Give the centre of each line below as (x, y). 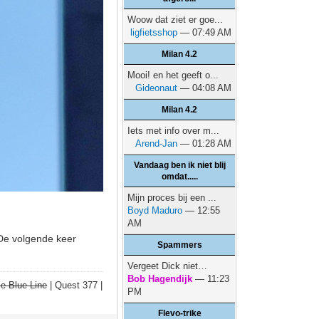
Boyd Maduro (155, 210)
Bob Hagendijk (160, 279)
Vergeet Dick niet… (168, 266)
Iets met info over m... (174, 131)
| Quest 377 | (75, 285)
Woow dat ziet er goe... (176, 20)
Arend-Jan (157, 143)
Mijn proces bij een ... (172, 198)
